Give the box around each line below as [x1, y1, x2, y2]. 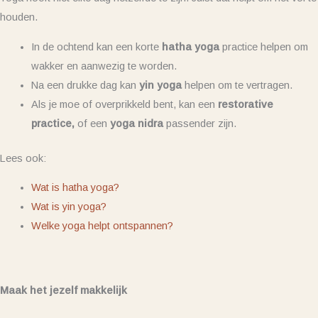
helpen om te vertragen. [181, 79, 292, 92]
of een [77, 118, 110, 130]
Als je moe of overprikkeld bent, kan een [31, 99, 218, 111]
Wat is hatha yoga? [31, 182, 119, 194]
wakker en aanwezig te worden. [31, 60, 177, 72]
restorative [217, 99, 273, 111]
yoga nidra [109, 118, 163, 130]
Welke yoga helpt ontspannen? [31, 220, 173, 232]
